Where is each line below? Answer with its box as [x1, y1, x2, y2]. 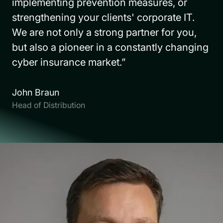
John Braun [12, 87, 59, 98]
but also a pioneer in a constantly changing [12, 41, 209, 53]
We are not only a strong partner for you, [12, 26, 197, 38]
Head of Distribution [12, 100, 85, 110]
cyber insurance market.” [12, 56, 125, 68]
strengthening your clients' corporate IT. [12, 11, 195, 23]
